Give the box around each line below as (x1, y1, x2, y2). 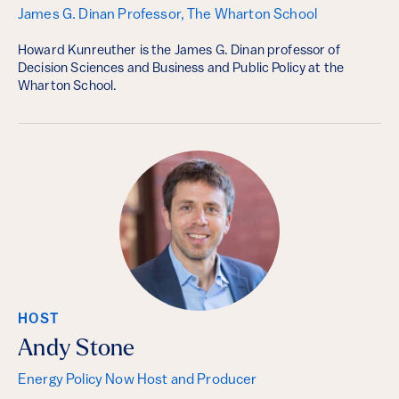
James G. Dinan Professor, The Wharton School (18, 8, 318, 23)
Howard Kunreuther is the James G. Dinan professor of (18, 45, 340, 59)
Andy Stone (18, 338, 135, 362)
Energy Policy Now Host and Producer (18, 373, 257, 388)
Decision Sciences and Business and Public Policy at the (18, 62, 345, 77)
